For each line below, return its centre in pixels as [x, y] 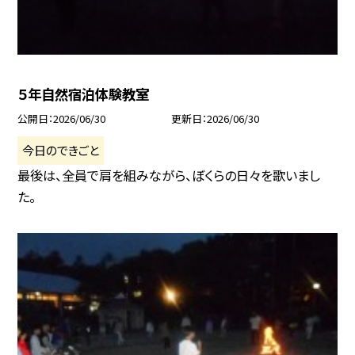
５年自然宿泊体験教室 [84, 94]
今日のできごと [61, 150]
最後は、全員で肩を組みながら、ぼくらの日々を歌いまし [169, 176]
